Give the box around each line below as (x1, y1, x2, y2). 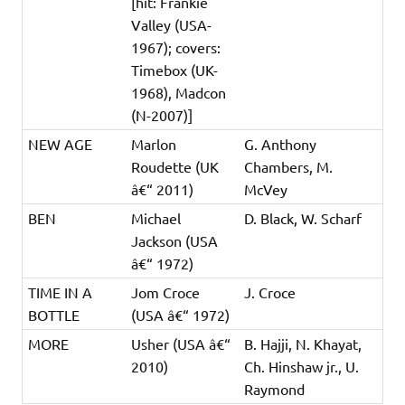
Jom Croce (131, 282, 201, 301)
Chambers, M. (244, 156, 334, 175)
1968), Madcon (131, 82, 227, 101)
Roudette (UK (131, 156, 220, 175)
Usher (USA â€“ (131, 334, 231, 353)
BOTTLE (28, 305, 80, 324)
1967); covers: (131, 37, 221, 56)
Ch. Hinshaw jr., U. (244, 356, 360, 375)
